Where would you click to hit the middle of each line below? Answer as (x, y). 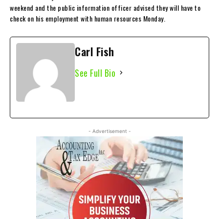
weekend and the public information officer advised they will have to (105, 7)
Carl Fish (95, 51)
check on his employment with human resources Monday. (88, 18)
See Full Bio (95, 73)
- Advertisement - (109, 131)
